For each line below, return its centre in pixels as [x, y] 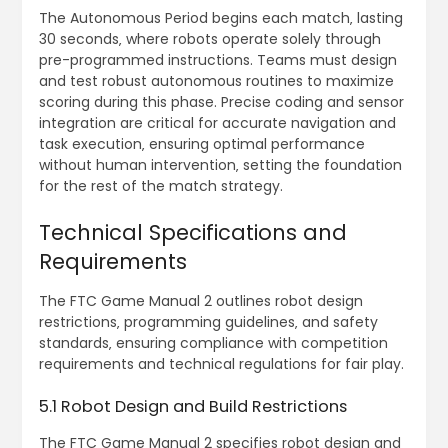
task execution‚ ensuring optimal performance [201, 144]
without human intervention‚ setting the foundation [220, 165]
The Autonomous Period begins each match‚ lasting [220, 18]
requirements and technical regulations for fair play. [221, 364]
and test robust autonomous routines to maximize [216, 81]
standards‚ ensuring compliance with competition [213, 343]
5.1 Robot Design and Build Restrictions [192, 407]
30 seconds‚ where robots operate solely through [209, 39]
